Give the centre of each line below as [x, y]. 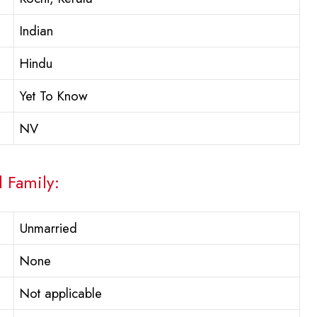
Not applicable [61, 294]
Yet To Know [54, 96]
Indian [36, 31]
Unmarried [48, 229]
